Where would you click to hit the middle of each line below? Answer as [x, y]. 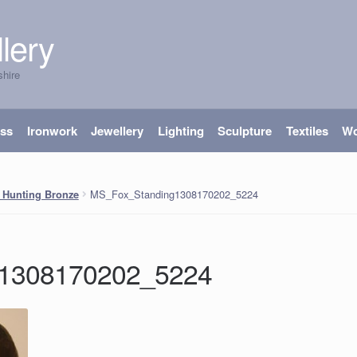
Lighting [180, 131]
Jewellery [118, 131]
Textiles [307, 131]
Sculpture [245, 131]
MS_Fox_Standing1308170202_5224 [174, 194]
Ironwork [52, 131]
